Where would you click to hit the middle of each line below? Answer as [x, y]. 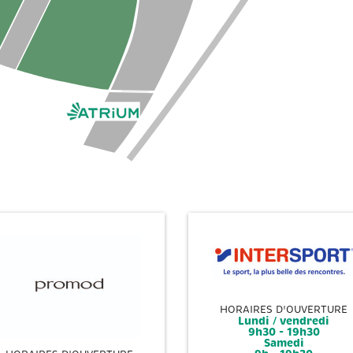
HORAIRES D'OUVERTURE [284, 310]
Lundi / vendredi [284, 321]
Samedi [284, 343]
